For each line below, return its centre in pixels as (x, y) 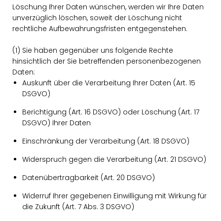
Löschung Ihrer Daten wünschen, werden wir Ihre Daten (108, 7)
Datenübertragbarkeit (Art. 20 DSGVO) (89, 178)
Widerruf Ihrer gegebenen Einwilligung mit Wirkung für (114, 196)
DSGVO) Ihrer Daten (56, 123)
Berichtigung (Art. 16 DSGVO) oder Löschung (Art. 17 (111, 112)
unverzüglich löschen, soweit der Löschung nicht (97, 18)
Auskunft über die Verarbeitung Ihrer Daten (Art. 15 (109, 83)
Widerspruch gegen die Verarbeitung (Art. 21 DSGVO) (114, 159)
